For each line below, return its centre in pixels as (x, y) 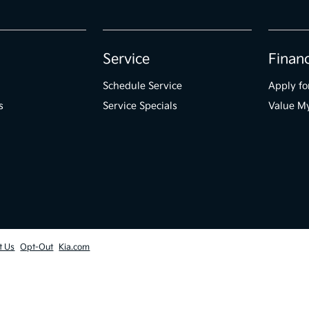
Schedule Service (143, 86)
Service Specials (140, 106)
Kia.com (74, 247)
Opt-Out (37, 247)
